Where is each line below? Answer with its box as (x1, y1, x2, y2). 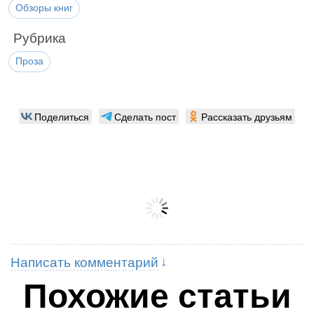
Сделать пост (114, 109, 176, 123)
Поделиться (34, 109, 89, 123)
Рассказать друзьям (201, 109, 292, 123)
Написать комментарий (11, 255, 158, 270)
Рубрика (13, 31, 66, 46)
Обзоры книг (15, 2, 73, 13)
